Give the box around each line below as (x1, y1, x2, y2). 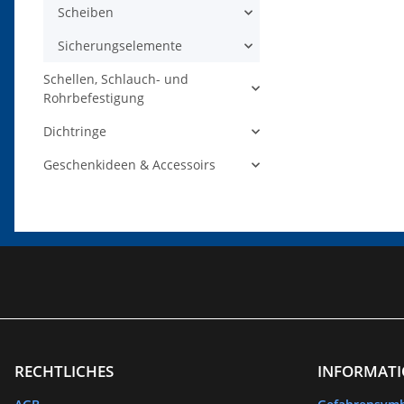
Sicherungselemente (58, 37, 182, 55)
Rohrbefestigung (43, 89, 144, 107)
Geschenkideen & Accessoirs (43, 156, 216, 174)
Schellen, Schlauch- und (43, 70, 188, 88)
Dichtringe (43, 123, 106, 141)
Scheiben (58, 4, 114, 22)
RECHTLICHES (14, 361, 114, 382)
